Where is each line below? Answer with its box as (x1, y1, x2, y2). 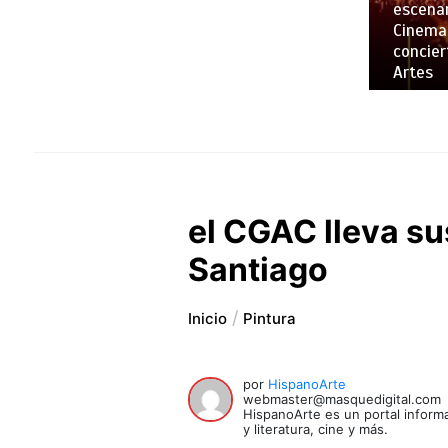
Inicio (188, 308, 228, 328)
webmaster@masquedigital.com (243, 390, 442, 407)
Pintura (243, 308, 297, 328)
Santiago (188, 249, 329, 289)
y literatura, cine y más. (243, 420, 389, 437)
